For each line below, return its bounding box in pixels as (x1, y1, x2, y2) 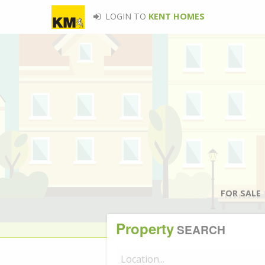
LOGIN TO (102, 11, 148, 22)
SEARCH (174, 221, 225, 238)
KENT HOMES (148, 11, 205, 22)
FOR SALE (220, 187, 261, 199)
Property (116, 218, 174, 239)
